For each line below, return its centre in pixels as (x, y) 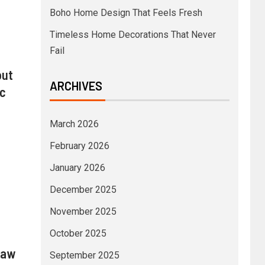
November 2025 (83, 211)
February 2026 (79, 146)
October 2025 (78, 233)
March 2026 (74, 124)
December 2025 (83, 189)
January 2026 (77, 167)
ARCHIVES (76, 85)
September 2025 (84, 255)
